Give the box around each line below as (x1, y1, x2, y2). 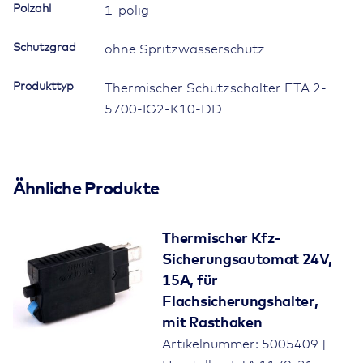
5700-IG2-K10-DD (105, 102, 222, 116)
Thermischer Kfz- (162, 231, 280, 246)
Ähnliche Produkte (13, 180, 160, 199)
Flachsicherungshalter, (162, 294, 318, 310)
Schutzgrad (13, 41, 76, 53)
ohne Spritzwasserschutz (105, 42, 265, 56)
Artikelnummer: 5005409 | (162, 337, 327, 351)
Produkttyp (13, 80, 74, 92)
